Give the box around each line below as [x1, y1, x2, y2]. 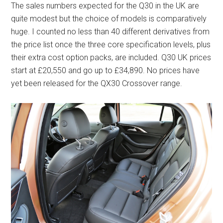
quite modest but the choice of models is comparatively [11, 14, 207, 24]
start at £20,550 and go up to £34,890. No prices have [11, 66, 200, 76]
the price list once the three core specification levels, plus [11, 40, 211, 50]
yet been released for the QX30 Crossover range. [11, 79, 183, 89]
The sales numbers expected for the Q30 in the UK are [11, 1, 200, 11]
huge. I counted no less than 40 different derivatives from [11, 27, 210, 37]
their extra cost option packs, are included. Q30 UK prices [11, 53, 212, 63]
